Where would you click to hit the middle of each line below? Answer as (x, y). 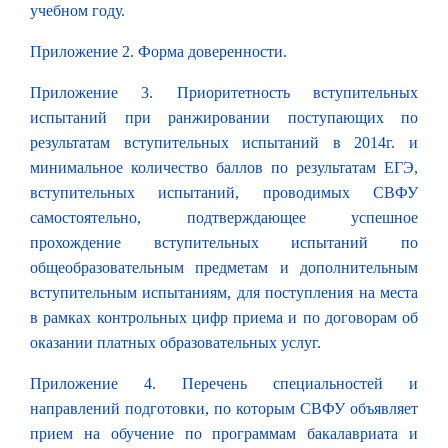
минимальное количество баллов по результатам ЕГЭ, (224, 167)
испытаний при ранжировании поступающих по (224, 117)
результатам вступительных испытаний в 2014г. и (224, 142)
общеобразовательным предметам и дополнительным (224, 267)
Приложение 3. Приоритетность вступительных (224, 92)
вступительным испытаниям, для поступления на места (224, 292)
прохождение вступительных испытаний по (224, 242)
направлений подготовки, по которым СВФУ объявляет (224, 408)
